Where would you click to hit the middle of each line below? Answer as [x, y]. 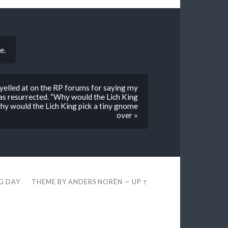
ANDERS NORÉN [96, 182]
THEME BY [50, 182]
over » [127, 115]
